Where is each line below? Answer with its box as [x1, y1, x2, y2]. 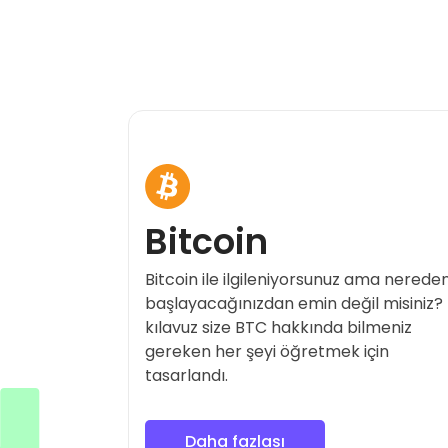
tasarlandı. [145, 363, 229, 387]
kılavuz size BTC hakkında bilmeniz [145, 315, 413, 339]
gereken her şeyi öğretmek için [145, 339, 390, 363]
